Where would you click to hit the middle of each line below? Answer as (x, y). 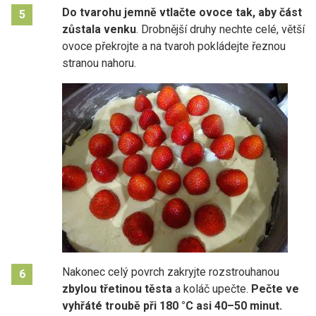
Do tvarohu (92, 12)
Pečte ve (274, 288)
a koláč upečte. (210, 288)
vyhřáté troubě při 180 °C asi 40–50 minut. (172, 305)
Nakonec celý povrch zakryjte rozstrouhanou (171, 272)
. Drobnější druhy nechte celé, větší (220, 29)
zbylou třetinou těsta (117, 288)
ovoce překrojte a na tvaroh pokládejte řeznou (174, 46)
